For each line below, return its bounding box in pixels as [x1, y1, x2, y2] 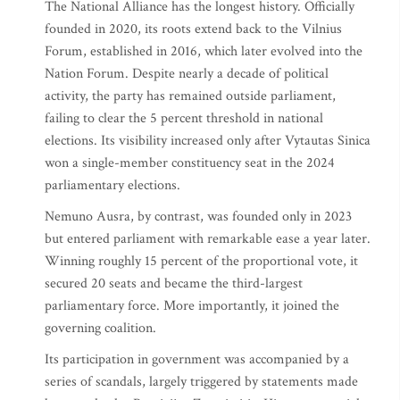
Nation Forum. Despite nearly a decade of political [45, 63, 329, 83]
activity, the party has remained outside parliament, [45, 86, 336, 105]
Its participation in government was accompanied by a [45, 349, 349, 369]
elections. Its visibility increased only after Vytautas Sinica [45, 130, 371, 150]
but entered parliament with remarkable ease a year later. [45, 229, 371, 248]
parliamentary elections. [45, 175, 180, 195]
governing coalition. [45, 318, 156, 337]
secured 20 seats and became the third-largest [45, 273, 303, 293]
